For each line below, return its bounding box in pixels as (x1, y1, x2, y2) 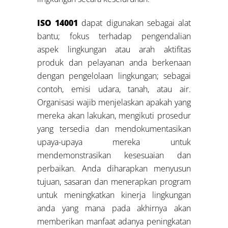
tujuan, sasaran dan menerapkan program (37, 176, 191, 188)
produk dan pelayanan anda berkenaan (37, 57, 191, 69)
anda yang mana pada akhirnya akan (37, 203, 191, 214)
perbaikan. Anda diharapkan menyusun (37, 163, 191, 175)
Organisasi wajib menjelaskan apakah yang (37, 97, 191, 108)
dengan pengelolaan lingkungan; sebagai (37, 70, 191, 82)
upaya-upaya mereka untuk (37, 136, 191, 148)
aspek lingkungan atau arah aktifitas (37, 44, 191, 55)
